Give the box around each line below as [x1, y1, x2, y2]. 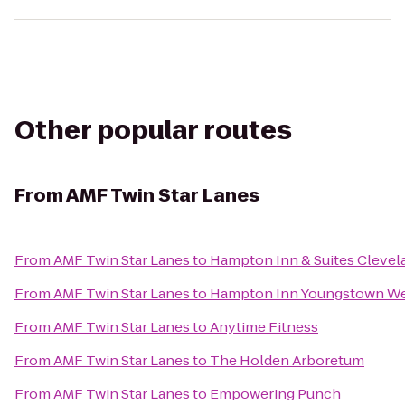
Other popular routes [14, 113, 292, 148]
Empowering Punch [210, 384, 341, 403]
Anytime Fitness [210, 317, 318, 336]
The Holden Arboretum [210, 351, 364, 370]
